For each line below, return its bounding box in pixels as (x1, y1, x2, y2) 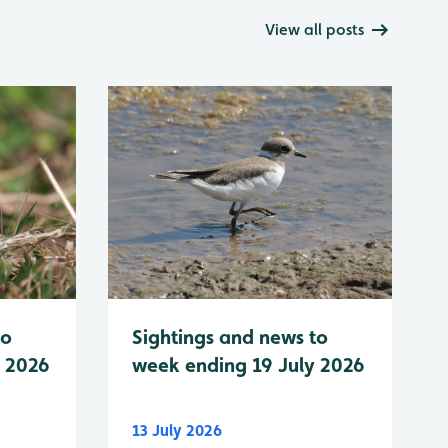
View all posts (265, 20, 364, 39)
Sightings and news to (132, 325, 328, 350)
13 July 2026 (132, 421, 222, 441)
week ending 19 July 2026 (132, 353, 365, 378)
